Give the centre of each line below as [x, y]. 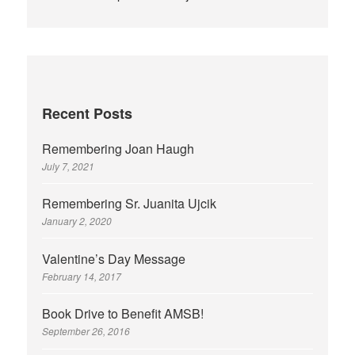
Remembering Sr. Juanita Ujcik [130, 204]
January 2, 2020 [77, 221]
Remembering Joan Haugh [118, 148]
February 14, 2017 [82, 276]
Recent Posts [88, 113]
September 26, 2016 [86, 331]
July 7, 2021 [69, 166]
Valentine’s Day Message [114, 258]
